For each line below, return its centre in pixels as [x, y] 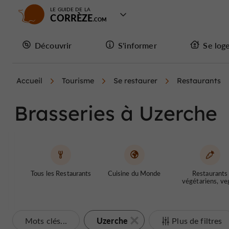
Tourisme [78, 81]
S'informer [138, 45]
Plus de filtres [197, 221]
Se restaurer [135, 81]
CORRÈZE [72, 18]
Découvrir [53, 45]
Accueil [29, 81]
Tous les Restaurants [61, 173]
